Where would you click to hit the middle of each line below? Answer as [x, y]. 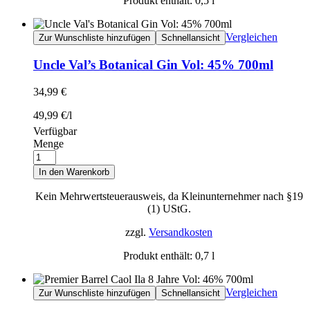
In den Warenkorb [74, 172]
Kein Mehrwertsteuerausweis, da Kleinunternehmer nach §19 [169, 196]
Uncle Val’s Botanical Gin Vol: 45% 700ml [153, 65]
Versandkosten [181, 232]
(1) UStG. [169, 208]
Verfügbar [55, 131]
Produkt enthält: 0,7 [167, 255]
